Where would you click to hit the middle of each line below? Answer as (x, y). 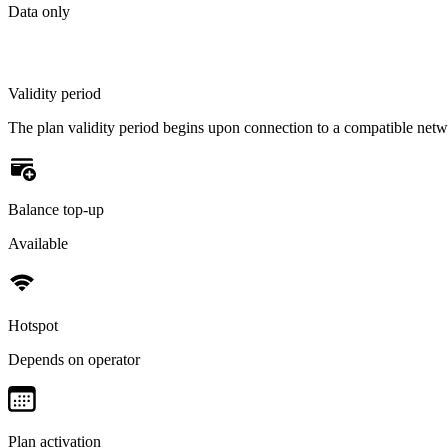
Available (38, 243)
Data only (39, 11)
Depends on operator (74, 359)
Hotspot (33, 325)
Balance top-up (56, 209)
